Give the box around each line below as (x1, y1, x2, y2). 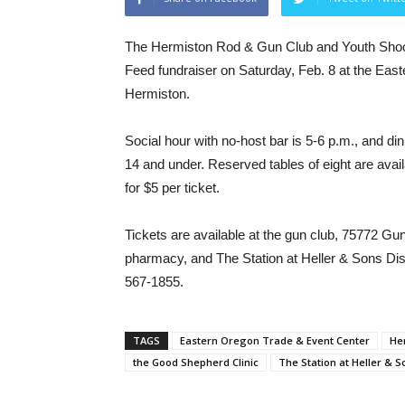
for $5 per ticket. (125, 180, 220, 195)
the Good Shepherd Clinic (133, 355, 259, 369)
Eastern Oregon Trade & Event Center (180, 334, 370, 347)
